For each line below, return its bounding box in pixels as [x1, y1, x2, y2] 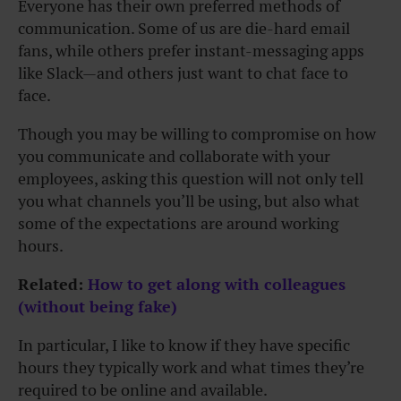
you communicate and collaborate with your [18, 146, 330, 167]
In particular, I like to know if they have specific [18, 335, 350, 356]
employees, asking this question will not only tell [18, 168, 363, 190]
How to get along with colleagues [88, 274, 346, 295]
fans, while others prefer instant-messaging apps [18, 40, 364, 62]
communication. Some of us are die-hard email [18, 18, 350, 39]
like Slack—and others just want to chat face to [18, 63, 348, 84]
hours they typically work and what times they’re [18, 357, 364, 379]
